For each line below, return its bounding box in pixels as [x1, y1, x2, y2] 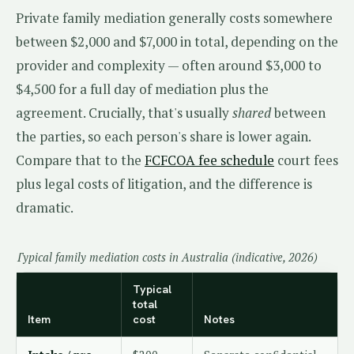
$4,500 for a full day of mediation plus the [16, 80, 269, 98]
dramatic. [16, 198, 73, 217]
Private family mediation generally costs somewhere [16, 9, 333, 27]
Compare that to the [16, 151, 145, 169]
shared [232, 104, 271, 122]
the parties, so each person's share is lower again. [16, 127, 311, 145]
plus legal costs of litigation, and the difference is [16, 175, 312, 193]
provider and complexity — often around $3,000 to [16, 56, 322, 74]
